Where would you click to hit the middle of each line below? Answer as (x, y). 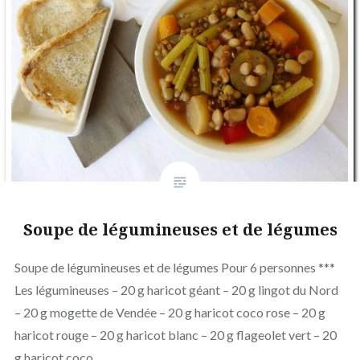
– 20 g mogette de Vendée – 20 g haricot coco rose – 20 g (170, 312)
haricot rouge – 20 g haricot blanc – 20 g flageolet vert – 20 (175, 334)
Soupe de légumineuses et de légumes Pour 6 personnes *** (174, 267)
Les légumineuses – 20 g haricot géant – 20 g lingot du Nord (176, 289)
